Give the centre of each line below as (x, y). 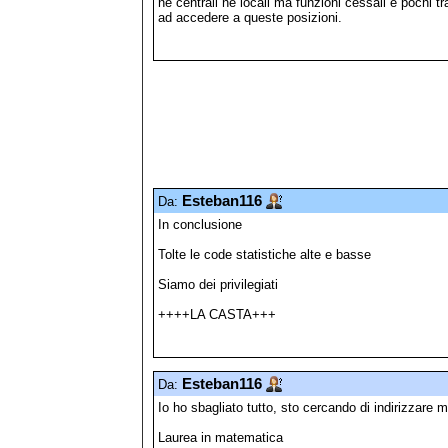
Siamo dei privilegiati (218, 284)
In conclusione (200, 224)
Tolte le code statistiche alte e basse (264, 254)
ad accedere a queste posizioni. (250, 17)
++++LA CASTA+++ (217, 314)
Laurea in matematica (220, 437)
